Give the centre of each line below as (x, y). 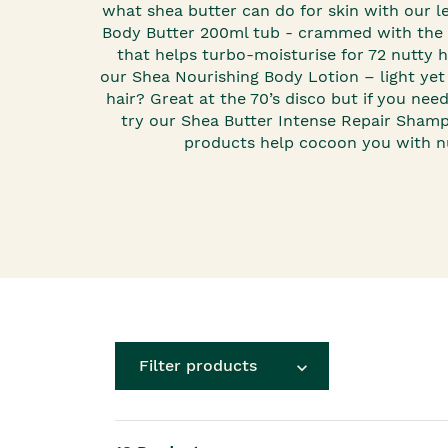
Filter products (197, 365)
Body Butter (148, 32)
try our (151, 120)
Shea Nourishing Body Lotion (246, 76)
